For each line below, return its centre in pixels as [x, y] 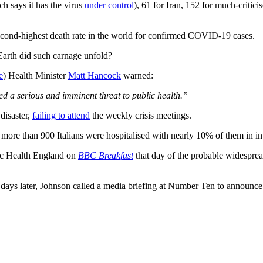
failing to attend [61, 115]
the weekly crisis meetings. [141, 115]
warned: [137, 75]
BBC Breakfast [106, 155]
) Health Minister [36, 75]
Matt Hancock [95, 75]
